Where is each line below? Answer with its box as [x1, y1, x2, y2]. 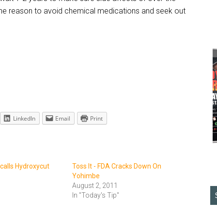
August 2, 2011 [72, 182, 118, 189]
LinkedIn [13, 114, 35, 123]
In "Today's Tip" [72, 191, 119, 199]
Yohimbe [72, 172, 100, 180]
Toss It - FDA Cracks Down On [72, 162, 161, 170]
